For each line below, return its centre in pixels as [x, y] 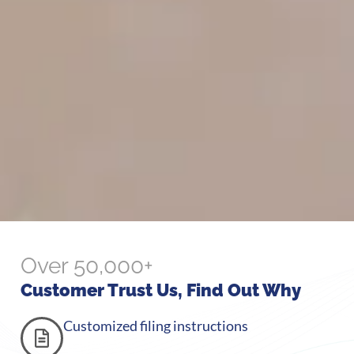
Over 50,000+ [87, 266]
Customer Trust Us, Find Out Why [161, 290]
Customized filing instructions [156, 326]
